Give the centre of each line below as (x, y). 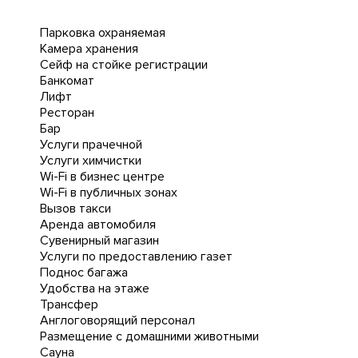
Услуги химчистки (91, 161)
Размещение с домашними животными (149, 336)
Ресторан (67, 113)
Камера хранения (89, 49)
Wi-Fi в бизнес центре (102, 177)
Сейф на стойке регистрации (124, 65)
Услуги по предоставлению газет (136, 257)
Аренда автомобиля (98, 225)
